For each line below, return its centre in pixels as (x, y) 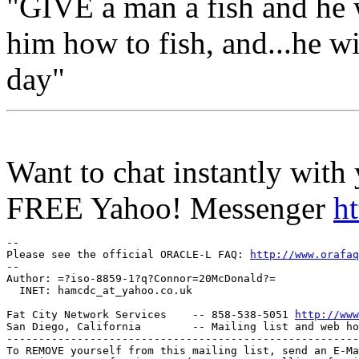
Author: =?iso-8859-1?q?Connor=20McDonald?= (141, 278)
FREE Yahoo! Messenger (170, 208)
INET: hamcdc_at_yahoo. (83, 290)
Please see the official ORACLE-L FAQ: (128, 254)
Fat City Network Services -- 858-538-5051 (151, 314)
